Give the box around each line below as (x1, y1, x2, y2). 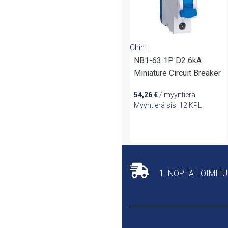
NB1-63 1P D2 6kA (134, 55, 202, 65)
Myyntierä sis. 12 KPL (134, 101, 202, 109)
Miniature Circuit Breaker (134, 68, 221, 78)
